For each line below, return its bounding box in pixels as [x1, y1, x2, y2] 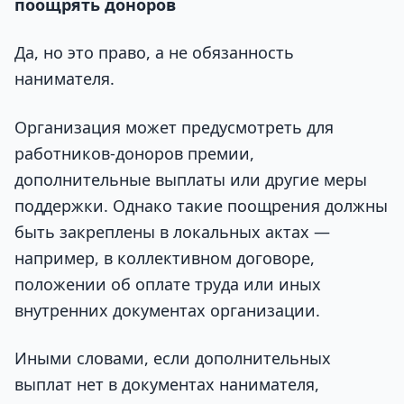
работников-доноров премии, [14, 142, 254, 164]
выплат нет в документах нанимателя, [14, 373, 319, 395]
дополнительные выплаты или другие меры [14, 168, 367, 190]
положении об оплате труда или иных [14, 272, 321, 295]
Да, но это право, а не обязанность [14, 41, 294, 64]
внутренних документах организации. [14, 298, 320, 321]
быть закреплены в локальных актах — [14, 220, 330, 243]
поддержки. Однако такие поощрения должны [14, 194, 388, 216]
